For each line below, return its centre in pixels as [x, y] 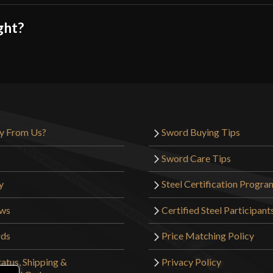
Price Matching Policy [208, 236]
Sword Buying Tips [201, 132]
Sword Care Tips [196, 158]
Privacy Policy [191, 261]
